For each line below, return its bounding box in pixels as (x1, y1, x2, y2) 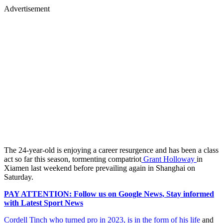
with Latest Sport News (4, 198, 83, 207)
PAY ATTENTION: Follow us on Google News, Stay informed (4, 189, 214, 198)
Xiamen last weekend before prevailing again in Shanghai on (4, 163, 195, 172)
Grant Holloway (141, 154, 197, 163)
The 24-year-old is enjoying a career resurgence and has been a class (4, 145, 219, 154)
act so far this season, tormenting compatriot (4, 154, 141, 163)
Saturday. (4, 172, 33, 181)
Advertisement (4, 4, 50, 13)
